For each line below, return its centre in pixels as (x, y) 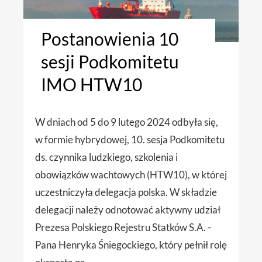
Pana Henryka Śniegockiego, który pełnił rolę (131, 245)
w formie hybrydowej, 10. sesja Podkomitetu (130, 140)
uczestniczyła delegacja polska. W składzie (126, 192)
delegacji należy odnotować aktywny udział (128, 210)
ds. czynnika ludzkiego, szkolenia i (106, 157)
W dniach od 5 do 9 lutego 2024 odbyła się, (127, 122)
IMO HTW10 (92, 85)
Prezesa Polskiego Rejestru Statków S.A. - (123, 227)
